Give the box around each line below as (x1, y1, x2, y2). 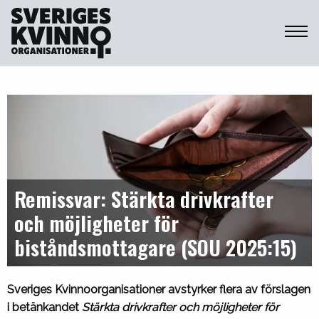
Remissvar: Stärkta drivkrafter (14, 183, 273, 214)
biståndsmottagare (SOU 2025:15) (14, 231, 297, 263)
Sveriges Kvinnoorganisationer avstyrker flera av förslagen (7, 283, 310, 297)
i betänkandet (7, 300, 82, 315)
